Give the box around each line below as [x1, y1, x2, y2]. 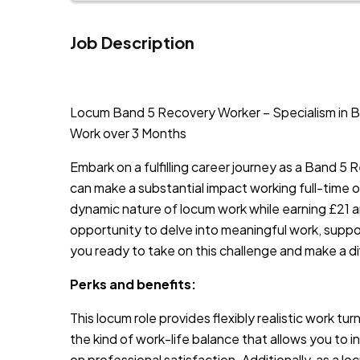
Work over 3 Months [70, 124, 186, 141]
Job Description [70, 31, 194, 52]
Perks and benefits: [70, 275, 196, 292]
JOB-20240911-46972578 [70, 69, 231, 87]
